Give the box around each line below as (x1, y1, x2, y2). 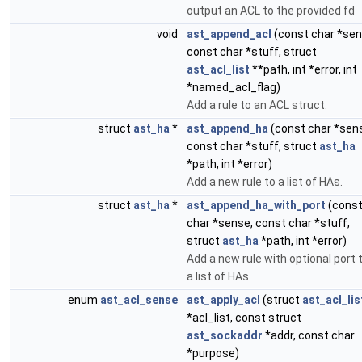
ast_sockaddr (187, 329, 263, 342)
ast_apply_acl (187, 293, 260, 306)
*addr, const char (263, 329, 355, 342)
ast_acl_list (187, 63, 250, 76)
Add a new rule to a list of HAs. (187, 175, 343, 188)
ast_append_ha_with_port (187, 199, 326, 212)
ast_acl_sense (100, 293, 178, 306)
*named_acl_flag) (187, 81, 280, 94)
